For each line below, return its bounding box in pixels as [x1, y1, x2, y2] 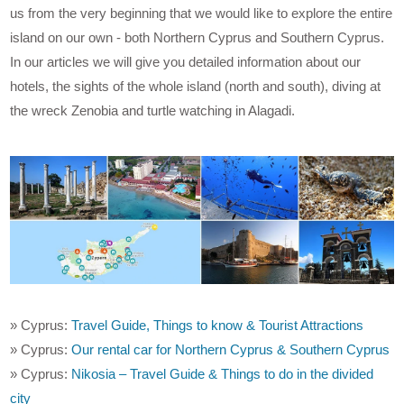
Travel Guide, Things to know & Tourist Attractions [71, 317, 364, 334]
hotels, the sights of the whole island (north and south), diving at [10, 78, 381, 95]
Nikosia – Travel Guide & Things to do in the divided [71, 366, 374, 382]
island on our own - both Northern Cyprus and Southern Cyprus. [10, 30, 385, 46]
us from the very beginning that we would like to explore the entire [10, 5, 393, 22]
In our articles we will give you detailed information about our [10, 54, 362, 70]
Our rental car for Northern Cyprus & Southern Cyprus [71, 342, 390, 358]
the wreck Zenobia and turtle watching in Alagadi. [10, 103, 296, 119]
